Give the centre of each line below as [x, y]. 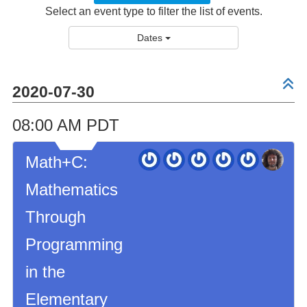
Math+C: [56, 162]
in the [45, 272]
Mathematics [71, 189]
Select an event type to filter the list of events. [153, 11]
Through [55, 217]
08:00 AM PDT [65, 125]
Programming [74, 244]
